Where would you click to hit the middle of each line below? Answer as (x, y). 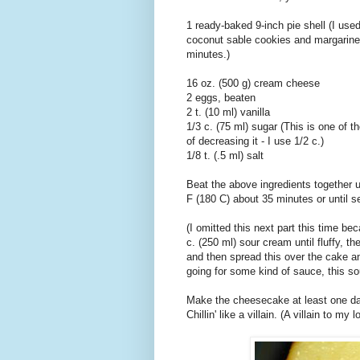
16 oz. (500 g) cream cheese (253, 84)
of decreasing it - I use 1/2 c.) (255, 141)
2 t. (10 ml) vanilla (228, 112)
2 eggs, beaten (221, 98)
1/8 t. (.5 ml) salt (225, 156)
